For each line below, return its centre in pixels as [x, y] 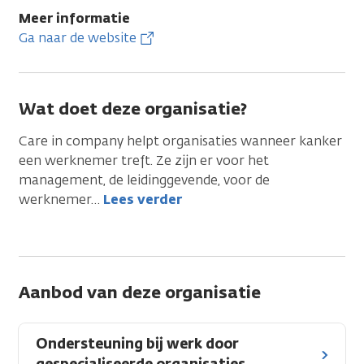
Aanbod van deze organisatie [140, 292]
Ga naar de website [78, 38]
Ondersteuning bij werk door [137, 344]
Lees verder [143, 199]
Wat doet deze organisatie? [133, 108]
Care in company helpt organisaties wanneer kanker [180, 141]
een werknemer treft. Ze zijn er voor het [144, 160]
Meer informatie [74, 18]
